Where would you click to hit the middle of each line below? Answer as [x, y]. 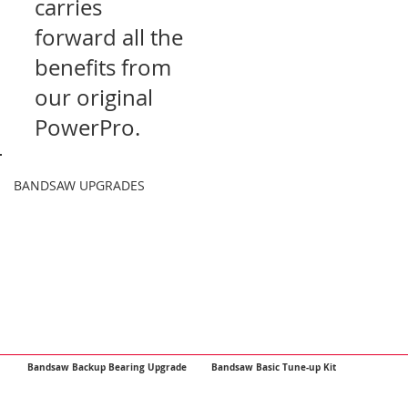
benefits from [103, 67]
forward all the [109, 37]
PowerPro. [88, 127]
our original [94, 97]
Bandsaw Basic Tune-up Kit [274, 367]
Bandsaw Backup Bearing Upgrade [107, 367]
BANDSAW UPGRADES [79, 186]
